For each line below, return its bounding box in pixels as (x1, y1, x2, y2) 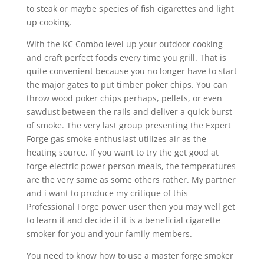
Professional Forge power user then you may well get (26, 201, 235, 212)
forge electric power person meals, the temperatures (26, 160, 236, 171)
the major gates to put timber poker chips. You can (26, 79, 227, 90)
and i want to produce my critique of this (26, 187, 188, 199)
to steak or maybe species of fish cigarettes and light (26, 3, 234, 14)
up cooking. (26, 16, 72, 28)
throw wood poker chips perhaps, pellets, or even (26, 93, 222, 104)
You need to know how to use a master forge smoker (26, 250, 233, 261)
